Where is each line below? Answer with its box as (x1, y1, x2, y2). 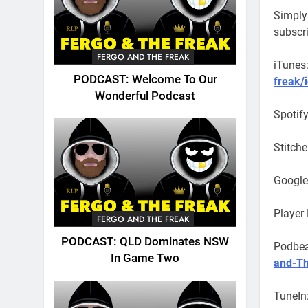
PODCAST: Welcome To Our (73, 72, 217, 86)
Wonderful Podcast (95, 89, 195, 102)
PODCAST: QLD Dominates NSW (61, 234, 229, 248)
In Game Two (111, 251, 179, 265)
